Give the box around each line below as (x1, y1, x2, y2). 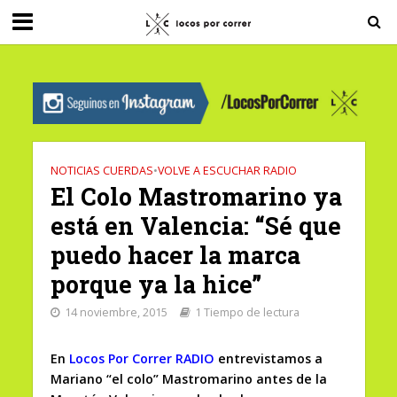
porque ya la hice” (50, 269, 261, 300)
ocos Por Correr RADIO (74, 350, 214, 368)
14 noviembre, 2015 (64, 305, 167, 321)
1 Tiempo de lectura (194, 305, 300, 321)
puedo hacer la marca (50, 239, 300, 271)
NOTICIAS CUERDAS (50, 163, 153, 179)
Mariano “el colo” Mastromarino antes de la (50, 370, 327, 388)
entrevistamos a (217, 350, 323, 368)
